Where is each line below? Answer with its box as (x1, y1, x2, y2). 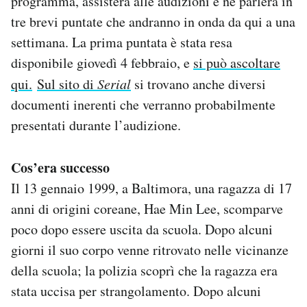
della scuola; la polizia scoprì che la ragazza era (11, 261, 278, 280)
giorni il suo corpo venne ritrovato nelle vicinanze (11, 241, 288, 260)
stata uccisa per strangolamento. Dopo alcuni (11, 282, 261, 301)
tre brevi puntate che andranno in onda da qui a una (11, 12, 295, 32)
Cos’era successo (11, 158, 110, 178)
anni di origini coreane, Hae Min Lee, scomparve (11, 199, 283, 219)
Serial (97, 75, 131, 93)
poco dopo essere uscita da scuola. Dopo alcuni (11, 220, 273, 239)
